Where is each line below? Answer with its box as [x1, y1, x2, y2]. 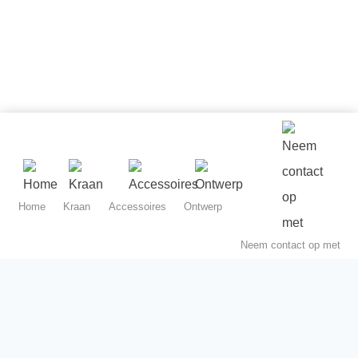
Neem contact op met [240, 239, 340, 251]
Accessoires [108, 201, 166, 213]
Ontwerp [184, 201, 222, 213]
